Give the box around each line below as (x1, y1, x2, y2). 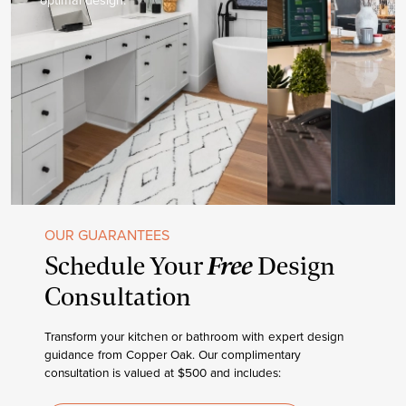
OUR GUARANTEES (44, 224, 170, 245)
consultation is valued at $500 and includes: (44, 362, 282, 381)
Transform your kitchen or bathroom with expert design (44, 326, 344, 344)
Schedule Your (44, 249, 208, 283)
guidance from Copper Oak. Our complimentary (44, 344, 302, 362)
